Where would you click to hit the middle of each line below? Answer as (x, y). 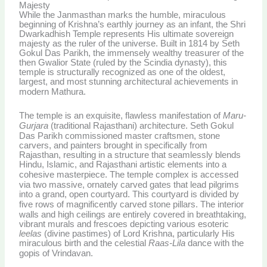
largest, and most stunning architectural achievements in (129, 81)
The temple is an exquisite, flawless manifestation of (121, 115)
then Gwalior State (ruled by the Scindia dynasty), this (123, 62)
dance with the (215, 243)
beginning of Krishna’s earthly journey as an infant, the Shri (133, 24)
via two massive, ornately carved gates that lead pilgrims (129, 184)
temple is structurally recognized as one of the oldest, (122, 72)
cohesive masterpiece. (63, 174)
